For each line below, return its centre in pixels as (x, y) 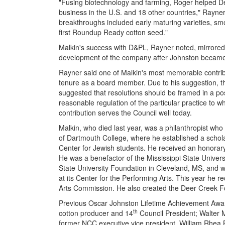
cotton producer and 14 (96, 213)
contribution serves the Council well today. (125, 113)
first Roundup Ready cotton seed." (113, 32)
